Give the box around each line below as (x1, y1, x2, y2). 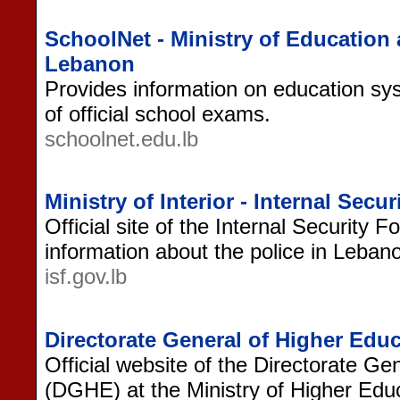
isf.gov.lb (45, 264, 127, 289)
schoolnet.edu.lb (45, 126, 198, 151)
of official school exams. (45, 101, 271, 126)
